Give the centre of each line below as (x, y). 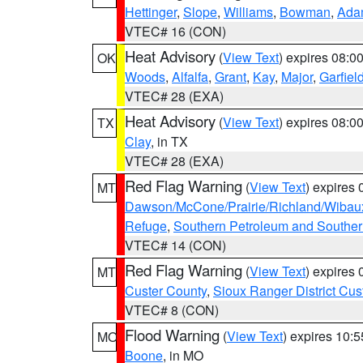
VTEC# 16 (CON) (175, 31)
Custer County (166, 290)
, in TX (169, 141)
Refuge (146, 226)
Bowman (305, 12)
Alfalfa (190, 77)
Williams (248, 12)
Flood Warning (172, 335)
